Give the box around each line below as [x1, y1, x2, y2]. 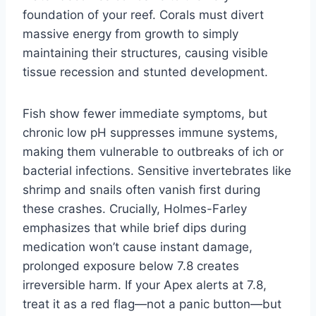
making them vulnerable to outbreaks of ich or [23, 144, 284, 159]
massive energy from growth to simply [23, 26, 238, 41]
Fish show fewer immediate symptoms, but [23, 106, 267, 121]
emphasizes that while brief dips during [23, 220, 246, 235]
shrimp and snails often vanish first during [23, 182, 260, 197]
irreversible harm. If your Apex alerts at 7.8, [23, 277, 267, 292]
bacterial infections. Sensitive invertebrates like [23, 163, 291, 178]
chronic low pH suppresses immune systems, [23, 125, 278, 140]
